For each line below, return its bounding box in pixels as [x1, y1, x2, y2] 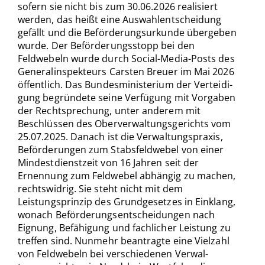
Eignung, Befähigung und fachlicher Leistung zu [18, 221, 231, 235]
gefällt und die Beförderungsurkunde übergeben [18, 26, 237, 40]
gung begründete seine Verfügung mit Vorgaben [18, 91, 236, 105]
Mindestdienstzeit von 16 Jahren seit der [18, 156, 199, 170]
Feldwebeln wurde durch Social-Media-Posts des [18, 52, 235, 66]
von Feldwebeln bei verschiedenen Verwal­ [18, 247, 209, 261]
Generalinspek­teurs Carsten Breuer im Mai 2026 [18, 65, 234, 79]
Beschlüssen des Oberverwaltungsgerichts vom [18, 117, 231, 131]
